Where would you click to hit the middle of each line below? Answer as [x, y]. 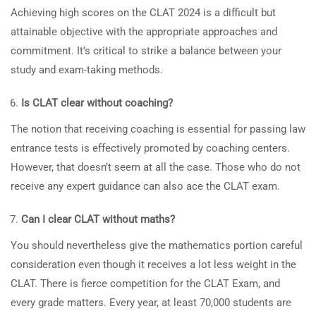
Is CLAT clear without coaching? [97, 103]
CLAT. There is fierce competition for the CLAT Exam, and [145, 284]
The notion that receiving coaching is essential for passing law [158, 129]
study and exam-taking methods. [87, 70]
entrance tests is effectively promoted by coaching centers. [150, 148]
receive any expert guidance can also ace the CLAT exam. [145, 186]
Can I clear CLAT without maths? [98, 219]
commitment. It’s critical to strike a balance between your [146, 51]
